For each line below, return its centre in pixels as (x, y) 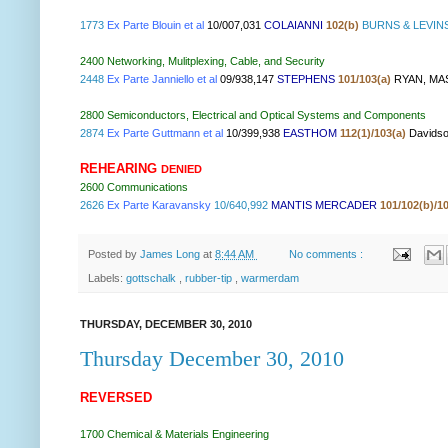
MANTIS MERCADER (324, 205)
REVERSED (116, 397)
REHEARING (118, 169)
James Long (171, 253)
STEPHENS (306, 79)
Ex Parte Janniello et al (162, 79)
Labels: (107, 277)
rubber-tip (210, 277)
